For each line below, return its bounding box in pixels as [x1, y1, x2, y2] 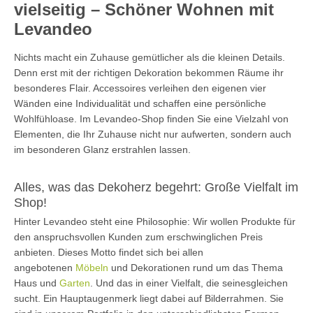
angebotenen [14, 261, 75, 273]
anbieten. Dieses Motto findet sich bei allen [14, 246, 203, 258]
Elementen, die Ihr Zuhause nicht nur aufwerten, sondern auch [14, 128, 291, 140]
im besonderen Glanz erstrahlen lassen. [14, 143, 191, 155]
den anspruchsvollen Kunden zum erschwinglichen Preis [14, 231, 263, 242]
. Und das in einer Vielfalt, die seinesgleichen [90, 277, 288, 289]
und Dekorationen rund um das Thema [108, 261, 283, 273]
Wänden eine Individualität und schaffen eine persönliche [14, 97, 266, 109]
